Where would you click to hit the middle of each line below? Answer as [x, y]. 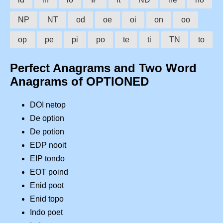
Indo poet [46, 213]
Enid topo [47, 199]
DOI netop [48, 105]
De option [47, 118]
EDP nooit [48, 145]
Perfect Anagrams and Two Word [103, 68]
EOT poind [49, 172]
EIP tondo [47, 159]
